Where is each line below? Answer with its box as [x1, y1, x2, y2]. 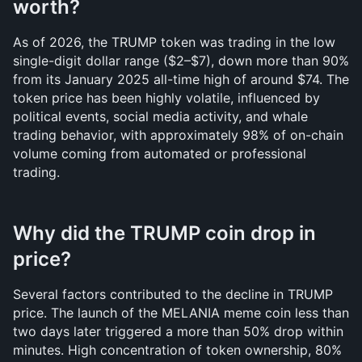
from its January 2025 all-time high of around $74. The [13, 71, 349, 87]
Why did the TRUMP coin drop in [13, 221, 316, 245]
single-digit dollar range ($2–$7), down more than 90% [13, 53, 349, 69]
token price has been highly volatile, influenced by [13, 90, 320, 106]
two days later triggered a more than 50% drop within [13, 323, 343, 339]
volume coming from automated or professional [13, 145, 306, 162]
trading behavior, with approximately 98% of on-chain [13, 127, 343, 143]
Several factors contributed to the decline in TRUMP [13, 286, 333, 302]
